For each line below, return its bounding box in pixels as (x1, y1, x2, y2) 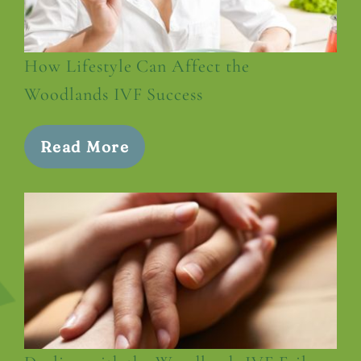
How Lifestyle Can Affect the (24, 56, 250, 77)
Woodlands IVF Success (24, 84, 204, 106)
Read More (40, 137, 129, 157)
